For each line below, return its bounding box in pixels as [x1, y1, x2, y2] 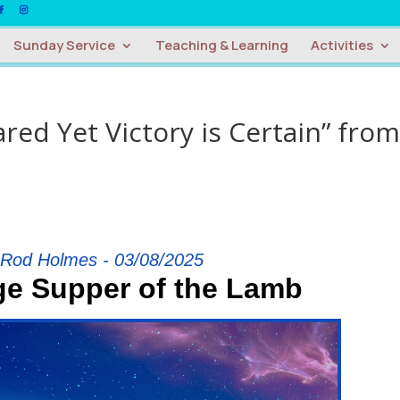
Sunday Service [12, 36, 115, 55]
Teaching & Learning [154, 36, 288, 55]
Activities [310, 36, 373, 55]
